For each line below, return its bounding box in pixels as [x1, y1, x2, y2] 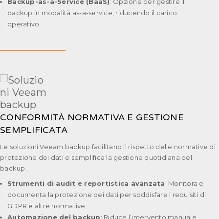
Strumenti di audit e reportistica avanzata [7, 179, 165, 187]
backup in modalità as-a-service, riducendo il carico [7, 8, 177, 17]
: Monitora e [165, 179, 204, 187]
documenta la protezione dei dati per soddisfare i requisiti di [7, 190, 206, 198]
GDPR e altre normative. [7, 201, 87, 210]
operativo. [7, 20, 41, 28]
